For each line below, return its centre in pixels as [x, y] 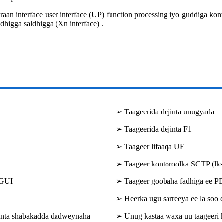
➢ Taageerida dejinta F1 [154, 129]
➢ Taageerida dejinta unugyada [165, 112]
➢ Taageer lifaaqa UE [150, 147]
